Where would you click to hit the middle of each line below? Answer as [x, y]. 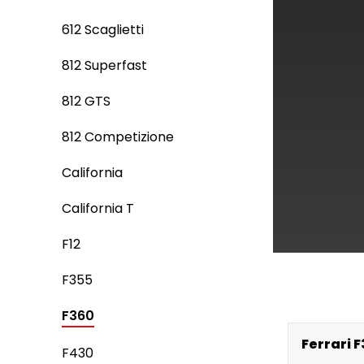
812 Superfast [104, 65]
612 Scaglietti [103, 30]
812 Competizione [118, 137]
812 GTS [86, 101]
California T [98, 208]
